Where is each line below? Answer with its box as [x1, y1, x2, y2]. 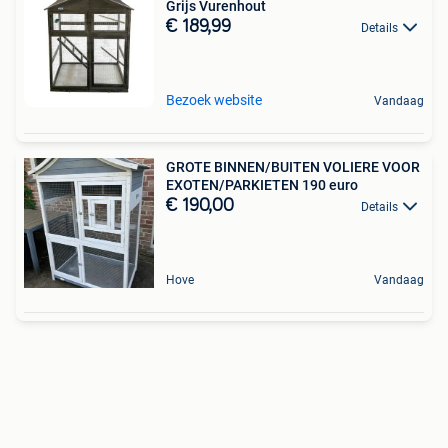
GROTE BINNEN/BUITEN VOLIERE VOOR [166, 159, 420, 175]
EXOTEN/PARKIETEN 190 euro [302, 177, 358, 193]
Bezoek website [166, 92, 262, 108]
